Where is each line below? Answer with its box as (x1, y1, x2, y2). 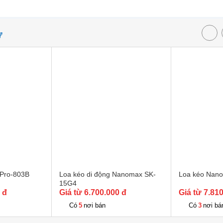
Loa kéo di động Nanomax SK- (59, 170, 156, 178)
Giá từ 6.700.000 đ (59, 188, 126, 197)
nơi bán (84, 202, 106, 209)
